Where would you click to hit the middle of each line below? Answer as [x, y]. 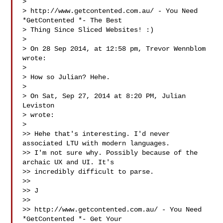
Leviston [41, 106]
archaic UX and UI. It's [68, 162]
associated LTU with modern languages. [96, 143]
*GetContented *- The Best [72, 20]
